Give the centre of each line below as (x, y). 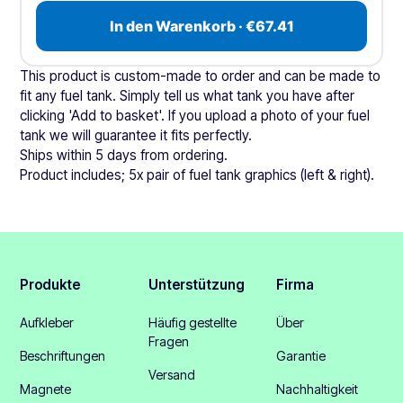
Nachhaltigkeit (318, 390)
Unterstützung (196, 285)
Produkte (50, 285)
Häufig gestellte (192, 323)
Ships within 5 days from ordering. (124, 156)
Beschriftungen (63, 356)
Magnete (46, 390)
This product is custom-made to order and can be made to (201, 76)
